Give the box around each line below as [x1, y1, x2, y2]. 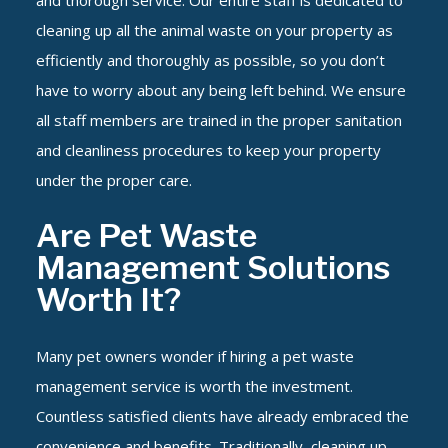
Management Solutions [35, 248, 390, 288]
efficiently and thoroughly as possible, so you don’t [35, 50, 385, 71]
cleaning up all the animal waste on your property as [35, 20, 393, 41]
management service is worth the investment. [35, 376, 353, 397]
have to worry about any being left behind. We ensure [35, 80, 406, 101]
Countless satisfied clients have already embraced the [35, 406, 409, 427]
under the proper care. [35, 170, 192, 191]
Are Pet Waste [35, 216, 257, 256]
